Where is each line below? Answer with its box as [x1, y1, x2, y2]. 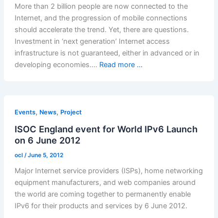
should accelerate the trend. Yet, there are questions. [14, 25, 189, 35]
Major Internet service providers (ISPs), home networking [14, 166, 203, 176]
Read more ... [99, 60, 143, 70]
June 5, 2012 [27, 151, 63, 159]
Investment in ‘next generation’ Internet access [14, 37, 170, 46]
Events [14, 109, 36, 116]
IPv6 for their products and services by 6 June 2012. [14, 201, 187, 211]
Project [60, 109, 82, 116]
